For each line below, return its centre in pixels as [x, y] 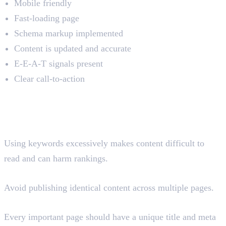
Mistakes [35, 113]
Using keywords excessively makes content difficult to [104, 144]
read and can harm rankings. [56, 159]
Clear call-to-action [49, 79]
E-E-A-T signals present [59, 64]
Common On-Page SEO [87, 95]
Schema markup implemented [69, 34]
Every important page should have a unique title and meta [110, 217]
